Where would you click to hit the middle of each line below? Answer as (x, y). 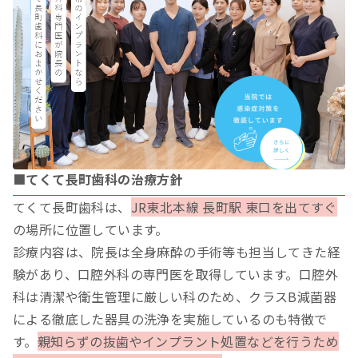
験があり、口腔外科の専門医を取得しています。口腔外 (175, 274)
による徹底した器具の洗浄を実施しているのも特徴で (170, 319)
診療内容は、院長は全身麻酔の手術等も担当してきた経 (177, 252)
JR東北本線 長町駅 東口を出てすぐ (234, 207)
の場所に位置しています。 (91, 230)
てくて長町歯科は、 (72, 207)
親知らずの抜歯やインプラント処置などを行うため (188, 342)
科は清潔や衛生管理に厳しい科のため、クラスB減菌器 (175, 297)
